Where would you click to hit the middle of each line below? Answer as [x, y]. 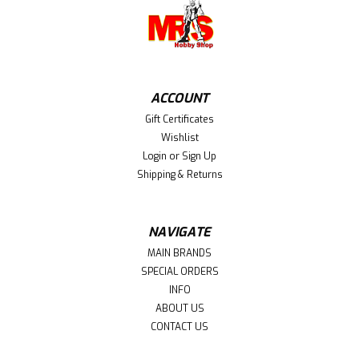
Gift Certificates [179, 119]
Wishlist [179, 137]
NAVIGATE [179, 232]
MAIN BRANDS [179, 253]
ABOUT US [179, 308]
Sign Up [200, 156]
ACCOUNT [179, 98]
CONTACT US [179, 327]
